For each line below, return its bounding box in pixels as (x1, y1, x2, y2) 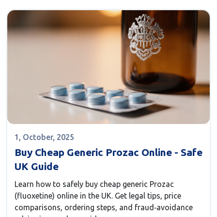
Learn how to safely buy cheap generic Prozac (15, 180, 174, 189)
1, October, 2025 (15, 133, 74, 142)
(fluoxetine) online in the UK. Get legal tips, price (15, 191, 181, 201)
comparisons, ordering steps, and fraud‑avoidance (15, 203, 193, 212)
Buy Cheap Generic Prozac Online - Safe (15, 146, 202, 158)
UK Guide (15, 160, 59, 172)
